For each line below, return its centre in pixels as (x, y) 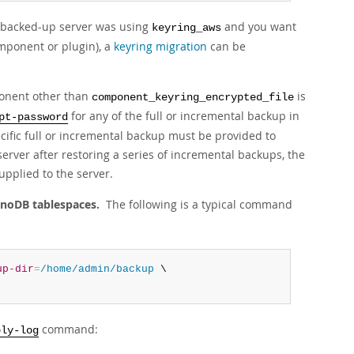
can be (226, 46)
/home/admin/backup (97, 269)
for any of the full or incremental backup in (184, 116)
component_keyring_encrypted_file (193, 98)
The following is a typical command (198, 204)
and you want (259, 26)
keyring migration (160, 46)
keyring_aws (186, 28)
